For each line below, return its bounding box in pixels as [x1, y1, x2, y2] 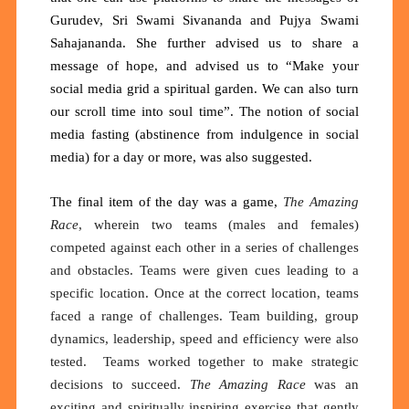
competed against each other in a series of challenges [50, 240, 359, 256]
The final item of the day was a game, [50, 194, 283, 210]
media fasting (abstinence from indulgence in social [50, 127, 359, 142]
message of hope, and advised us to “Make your [50, 58, 359, 74]
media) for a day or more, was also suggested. [50, 150, 317, 165]
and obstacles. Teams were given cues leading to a [50, 263, 359, 278]
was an [305, 377, 359, 393]
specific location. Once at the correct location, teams [50, 286, 359, 301]
